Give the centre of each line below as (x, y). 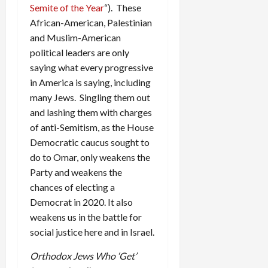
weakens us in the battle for (86, 217)
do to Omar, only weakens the (90, 157)
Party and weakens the (76, 172)
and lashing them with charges (91, 112)
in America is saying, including (90, 82)
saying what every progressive (92, 67)
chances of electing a (72, 187)
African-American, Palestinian (91, 22)
